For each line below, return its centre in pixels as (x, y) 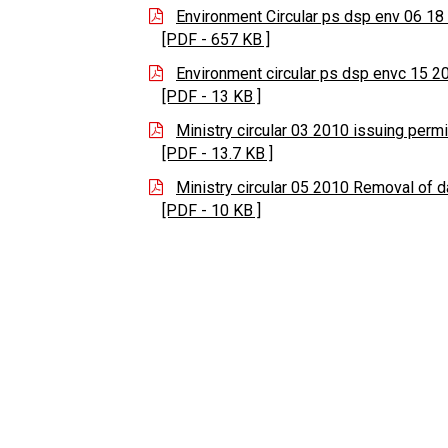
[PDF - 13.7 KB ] (217, 154)
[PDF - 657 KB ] (216, 40)
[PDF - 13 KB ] (211, 97)
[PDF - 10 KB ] (211, 211)
